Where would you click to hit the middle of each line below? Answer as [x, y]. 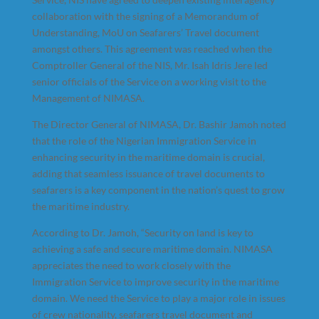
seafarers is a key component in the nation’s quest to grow [158, 190]
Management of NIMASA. [88, 98]
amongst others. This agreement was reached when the [152, 49]
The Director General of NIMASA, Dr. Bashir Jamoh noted [159, 124]
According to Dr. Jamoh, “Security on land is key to [142, 232]
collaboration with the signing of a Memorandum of [145, 16]
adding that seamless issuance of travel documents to [148, 173]
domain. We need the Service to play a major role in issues [158, 298]
